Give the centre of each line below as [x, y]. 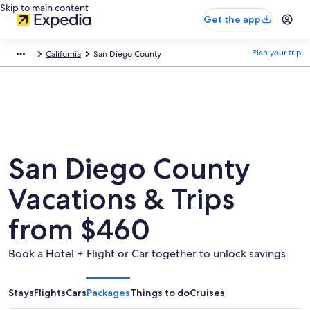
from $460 [79, 229]
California [63, 54]
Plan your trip [277, 53]
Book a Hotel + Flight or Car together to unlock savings [147, 254]
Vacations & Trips [121, 199]
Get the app [232, 19]
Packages [108, 293]
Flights [50, 293]
